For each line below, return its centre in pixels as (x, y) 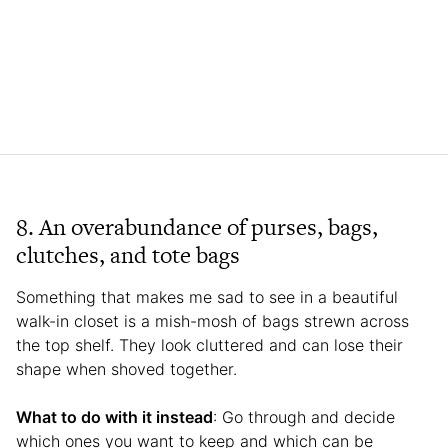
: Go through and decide (304, 417)
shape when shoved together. (129, 369)
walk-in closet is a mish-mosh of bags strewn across (212, 321)
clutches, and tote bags (128, 255)
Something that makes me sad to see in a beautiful (207, 297)
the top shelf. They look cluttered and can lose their (209, 345)
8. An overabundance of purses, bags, (197, 227)
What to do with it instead (114, 417)
